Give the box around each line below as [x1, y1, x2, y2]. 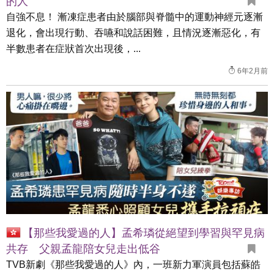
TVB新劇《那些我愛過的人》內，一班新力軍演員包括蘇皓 [6, 259, 261, 270]
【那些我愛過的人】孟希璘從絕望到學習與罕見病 [23, 227, 265, 239]
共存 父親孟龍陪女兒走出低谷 [6, 243, 160, 255]
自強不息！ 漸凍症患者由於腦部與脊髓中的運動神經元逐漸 [6, 12, 263, 22]
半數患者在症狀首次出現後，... [6, 43, 141, 54]
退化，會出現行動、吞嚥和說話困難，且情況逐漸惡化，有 [6, 28, 261, 38]
